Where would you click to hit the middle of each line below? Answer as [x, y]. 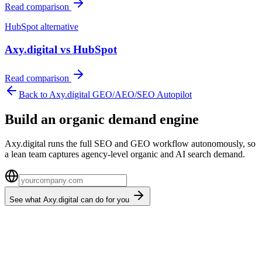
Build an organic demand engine [102, 119]
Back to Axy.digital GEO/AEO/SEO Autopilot [105, 94]
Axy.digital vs [39, 49]
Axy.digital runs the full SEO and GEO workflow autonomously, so [130, 144]
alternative [58, 27]
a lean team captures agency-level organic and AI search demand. [125, 154]
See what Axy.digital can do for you [69, 200]
